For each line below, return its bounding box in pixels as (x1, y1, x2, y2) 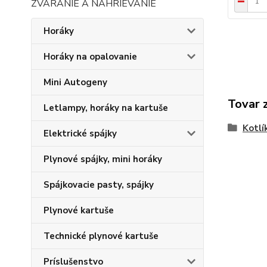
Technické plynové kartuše (44, 230, 159, 242)
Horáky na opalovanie (44, 51, 137, 63)
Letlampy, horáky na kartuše (44, 102, 168, 114)
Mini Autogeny (44, 76, 107, 88)
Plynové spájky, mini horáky (44, 153, 162, 165)
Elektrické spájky (44, 128, 117, 139)
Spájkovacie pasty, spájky (44, 179, 154, 191)
